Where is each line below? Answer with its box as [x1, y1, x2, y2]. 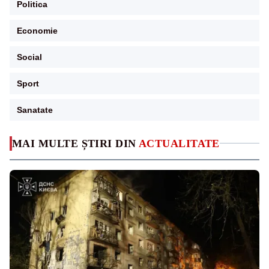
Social [17, 52, 42, 62]
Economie [17, 25, 58, 35]
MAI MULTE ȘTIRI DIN [12, 137, 139, 150]
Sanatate [17, 104, 53, 115]
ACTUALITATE [139, 137, 220, 150]
